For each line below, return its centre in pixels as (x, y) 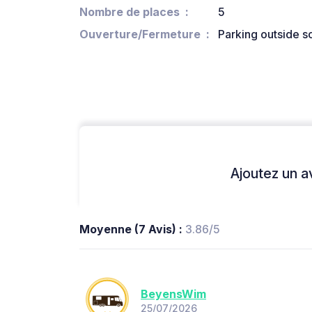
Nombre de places (130, 12)
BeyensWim (173, 294)
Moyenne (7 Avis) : (132, 229)
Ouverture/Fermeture (140, 34)
